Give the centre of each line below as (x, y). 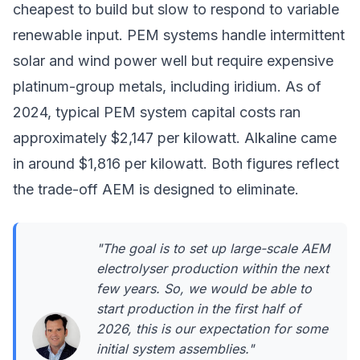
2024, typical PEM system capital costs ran (157, 112)
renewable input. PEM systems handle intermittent (179, 35)
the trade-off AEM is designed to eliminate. (156, 190)
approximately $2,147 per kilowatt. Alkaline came (175, 138)
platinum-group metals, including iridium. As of (167, 87)
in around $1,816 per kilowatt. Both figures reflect (176, 164)
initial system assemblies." (175, 349)
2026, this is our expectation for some (212, 329)
